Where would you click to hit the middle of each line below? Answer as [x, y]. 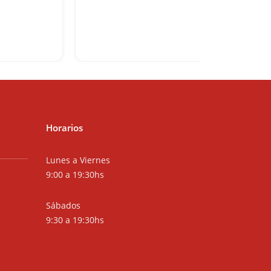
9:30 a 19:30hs [75, 220]
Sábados [63, 205]
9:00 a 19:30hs [75, 175]
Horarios [64, 127]
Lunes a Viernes [78, 160]
